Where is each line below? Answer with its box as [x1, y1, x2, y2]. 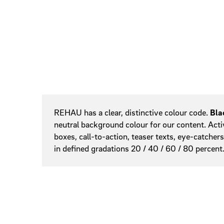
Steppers [189, 38, 221, 49]
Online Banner [42, 95, 94, 106]
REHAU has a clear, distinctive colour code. [54, 107, 210, 118]
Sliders [189, 8, 214, 19]
